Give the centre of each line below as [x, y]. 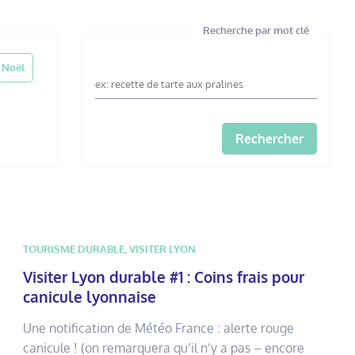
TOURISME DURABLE [74, 248]
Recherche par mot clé [256, 31]
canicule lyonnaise [90, 296]
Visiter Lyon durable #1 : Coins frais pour [164, 277]
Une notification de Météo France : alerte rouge [159, 328]
